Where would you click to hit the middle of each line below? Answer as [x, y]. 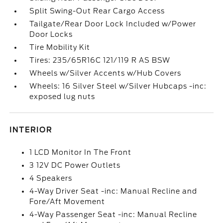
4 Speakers [51, 178]
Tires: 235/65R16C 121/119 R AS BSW [100, 60]
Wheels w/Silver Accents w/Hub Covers [106, 73]
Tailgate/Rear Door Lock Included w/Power [113, 24]
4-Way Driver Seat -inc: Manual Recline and [113, 191]
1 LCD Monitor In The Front [81, 152]
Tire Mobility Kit [60, 47]
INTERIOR [31, 130]
